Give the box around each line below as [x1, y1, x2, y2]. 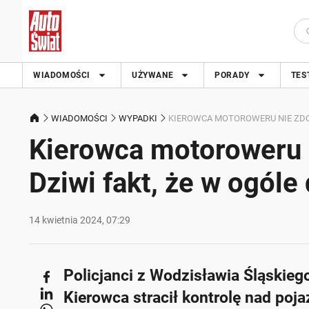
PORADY [215, 70, 250, 80]
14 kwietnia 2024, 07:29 [29, 215, 130, 226]
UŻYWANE [132, 70, 174, 80]
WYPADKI [119, 112, 157, 123]
